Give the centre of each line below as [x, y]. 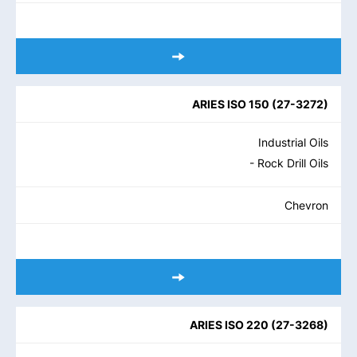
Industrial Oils [293, 142]
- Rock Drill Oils [289, 163]
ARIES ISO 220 [229, 325]
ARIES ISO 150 [231, 104]
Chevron [306, 205]
